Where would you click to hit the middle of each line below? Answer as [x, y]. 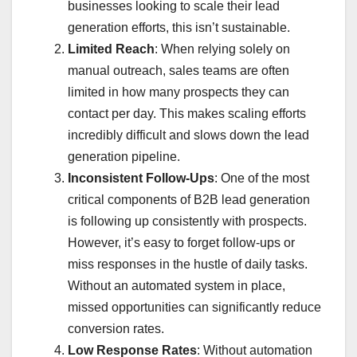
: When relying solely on [222, 49]
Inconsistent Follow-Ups [141, 178]
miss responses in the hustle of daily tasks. [188, 265]
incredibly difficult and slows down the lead [188, 135]
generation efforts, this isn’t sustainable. [179, 28]
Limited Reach [111, 49]
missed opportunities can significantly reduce [194, 308]
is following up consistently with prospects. [187, 222]
